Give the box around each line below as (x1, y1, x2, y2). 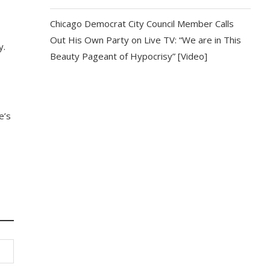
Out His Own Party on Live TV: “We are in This (50, 34, 242, 46)
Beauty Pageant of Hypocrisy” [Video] (50, 50, 208, 62)
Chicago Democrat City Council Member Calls (50, 17, 234, 30)
